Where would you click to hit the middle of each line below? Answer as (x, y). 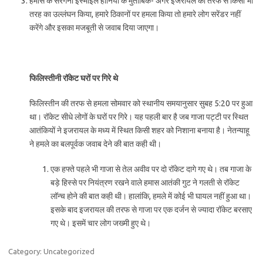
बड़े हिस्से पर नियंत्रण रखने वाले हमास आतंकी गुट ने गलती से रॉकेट (145, 183)
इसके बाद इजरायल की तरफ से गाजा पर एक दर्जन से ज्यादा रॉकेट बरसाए (151, 210)
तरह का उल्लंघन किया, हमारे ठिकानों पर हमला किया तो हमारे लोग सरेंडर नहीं (135, 14)
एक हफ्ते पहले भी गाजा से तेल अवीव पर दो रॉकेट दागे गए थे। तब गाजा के (151, 169)
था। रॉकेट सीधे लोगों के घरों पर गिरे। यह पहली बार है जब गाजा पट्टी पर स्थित (139, 117)
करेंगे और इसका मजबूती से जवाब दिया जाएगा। (94, 28)
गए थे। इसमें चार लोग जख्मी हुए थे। (101, 223)
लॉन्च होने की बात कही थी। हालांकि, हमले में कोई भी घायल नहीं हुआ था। (151, 196)
